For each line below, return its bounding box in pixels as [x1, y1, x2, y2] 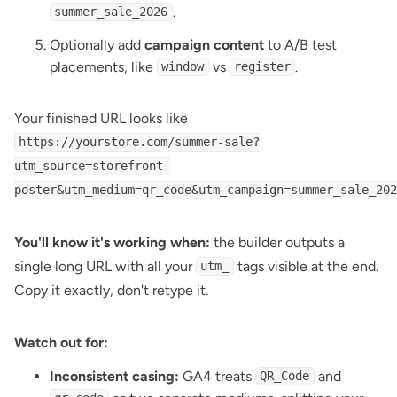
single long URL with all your [14, 257, 196, 275]
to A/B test [264, 35, 337, 53]
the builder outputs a [210, 233, 345, 251]
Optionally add [50, 35, 144, 53]
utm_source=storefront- [14, 159, 170, 174]
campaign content [144, 35, 264, 53]
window [161, 59, 205, 74]
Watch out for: [14, 333, 108, 351]
